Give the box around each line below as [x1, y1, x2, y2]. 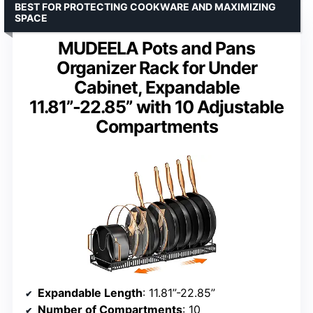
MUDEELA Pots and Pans [58, 37, 255, 59]
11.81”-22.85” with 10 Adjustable [29, 96, 284, 117]
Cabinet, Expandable [73, 76, 240, 98]
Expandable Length [38, 286, 143, 300]
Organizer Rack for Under [56, 57, 257, 78]
